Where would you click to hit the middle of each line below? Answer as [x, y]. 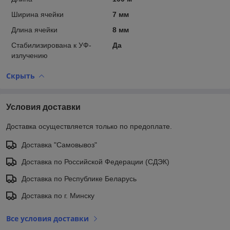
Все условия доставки [47, 218]
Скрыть [21, 75]
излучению [30, 55]
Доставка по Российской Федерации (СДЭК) [95, 161]
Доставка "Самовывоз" [59, 145]
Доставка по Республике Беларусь [79, 178]
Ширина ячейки [37, 14]
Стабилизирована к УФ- [51, 45]
